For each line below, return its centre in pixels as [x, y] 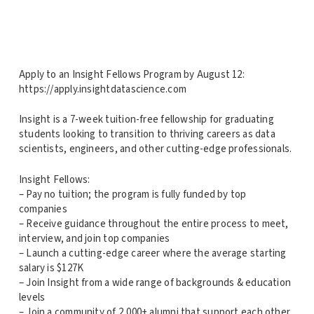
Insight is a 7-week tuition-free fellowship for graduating [146, 120]
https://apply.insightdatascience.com [102, 89]
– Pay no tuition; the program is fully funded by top [132, 194]
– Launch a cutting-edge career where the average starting [152, 253]
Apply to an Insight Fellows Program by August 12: [131, 74]
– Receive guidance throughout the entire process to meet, [153, 224]
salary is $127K [51, 268]
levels [32, 297]
